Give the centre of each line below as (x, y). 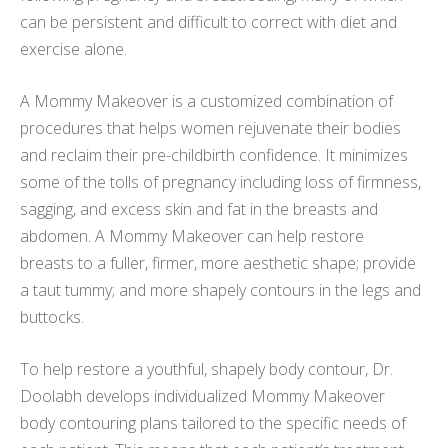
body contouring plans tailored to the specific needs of (213, 423)
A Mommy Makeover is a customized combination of (206, 101)
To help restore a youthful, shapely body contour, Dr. (206, 369)
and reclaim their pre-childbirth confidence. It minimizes (214, 155)
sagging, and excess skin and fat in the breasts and (199, 209)
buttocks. (52, 317)
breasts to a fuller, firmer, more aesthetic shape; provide (218, 263)
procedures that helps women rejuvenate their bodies (210, 128)
